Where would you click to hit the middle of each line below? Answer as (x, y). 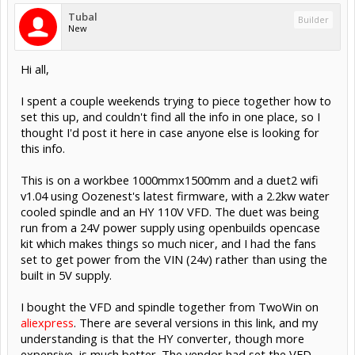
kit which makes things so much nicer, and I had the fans (168, 243)
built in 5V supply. (66, 275)
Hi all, (35, 69)
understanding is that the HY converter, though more (162, 338)
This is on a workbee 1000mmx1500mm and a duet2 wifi (170, 179)
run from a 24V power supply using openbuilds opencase (170, 227)
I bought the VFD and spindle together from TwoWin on (170, 306)
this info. (43, 148)
